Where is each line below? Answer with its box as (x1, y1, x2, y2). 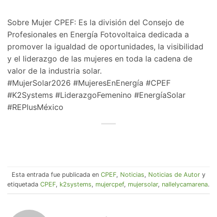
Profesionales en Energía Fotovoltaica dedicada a (7, 29, 189, 39)
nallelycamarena (162, 181, 208, 188)
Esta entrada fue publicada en (12, 171, 101, 179)
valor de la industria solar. (7, 65, 102, 76)
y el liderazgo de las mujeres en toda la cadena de (7, 53, 192, 63)
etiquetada (7, 181, 40, 188)
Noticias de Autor (148, 171, 200, 179)
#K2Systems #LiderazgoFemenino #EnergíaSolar (7, 90, 186, 100)
